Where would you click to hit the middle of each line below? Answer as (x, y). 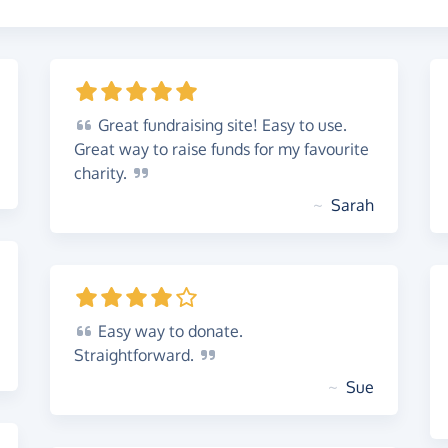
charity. (102, 173)
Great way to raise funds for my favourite (221, 149)
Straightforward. (136, 355)
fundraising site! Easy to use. (243, 125)
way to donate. (187, 331)
